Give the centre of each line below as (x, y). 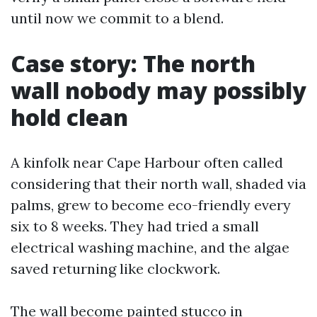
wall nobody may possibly (158, 90)
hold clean (69, 117)
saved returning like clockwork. (115, 269)
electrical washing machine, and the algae (150, 247)
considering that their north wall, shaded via (158, 184)
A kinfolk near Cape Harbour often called (147, 162)
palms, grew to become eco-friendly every (151, 205)
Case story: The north (133, 63)
